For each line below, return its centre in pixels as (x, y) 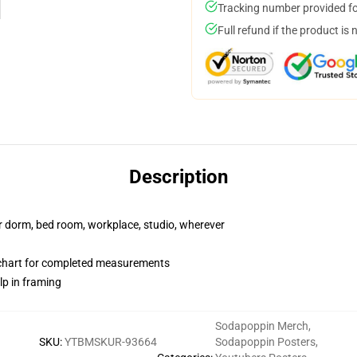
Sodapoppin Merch (262, 326)
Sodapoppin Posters (265, 342)
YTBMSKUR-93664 (111, 342)
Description (178, 177)
